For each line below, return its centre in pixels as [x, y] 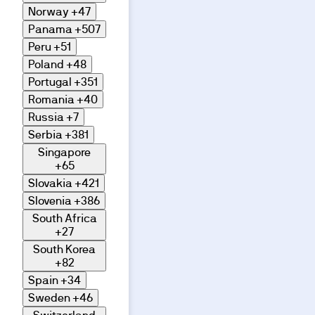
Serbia [45, 135]
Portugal [50, 82]
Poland [46, 65]
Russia [46, 117]
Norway [49, 12]
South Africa [64, 219]
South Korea [64, 250]
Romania [51, 100]
